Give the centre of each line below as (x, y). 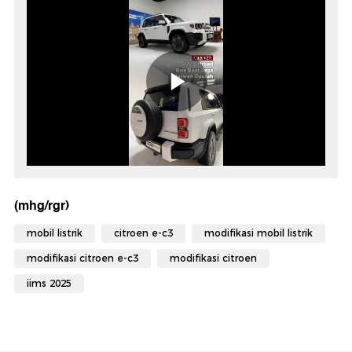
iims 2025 (49, 284)
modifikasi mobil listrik (258, 233)
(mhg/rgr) (42, 206)
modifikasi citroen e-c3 (82, 258)
